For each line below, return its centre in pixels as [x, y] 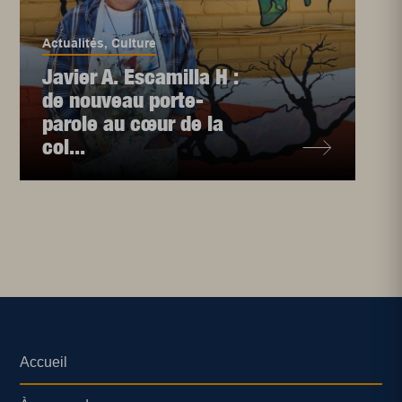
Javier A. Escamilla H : [140, 76]
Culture [134, 43]
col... [64, 146]
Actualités [74, 43]
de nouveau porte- [123, 100]
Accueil [44, 362]
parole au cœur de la [133, 123]
